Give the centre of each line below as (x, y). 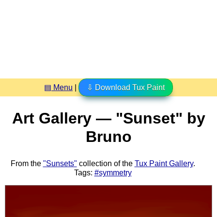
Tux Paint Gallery (164, 163)
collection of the (106, 163)
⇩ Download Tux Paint (126, 87)
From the (27, 163)
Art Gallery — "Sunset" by (108, 118)
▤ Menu (58, 87)
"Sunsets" (60, 163)
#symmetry (113, 172)
